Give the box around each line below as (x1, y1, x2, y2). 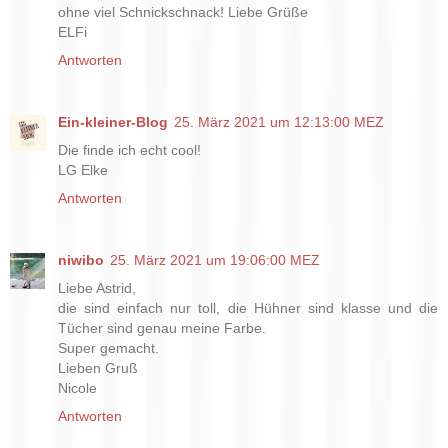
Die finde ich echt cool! (58, 142, 201, 159)
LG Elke (58, 162, 108, 179)
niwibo (58, 252, 104, 269)
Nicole (58, 380, 97, 397)
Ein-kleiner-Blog (58, 114, 168, 131)
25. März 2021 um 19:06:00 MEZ (110, 252, 320, 269)
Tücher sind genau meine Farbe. (58, 320, 266, 337)
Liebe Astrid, (58, 280, 136, 297)
